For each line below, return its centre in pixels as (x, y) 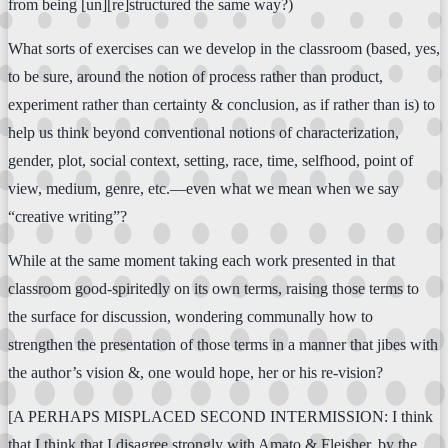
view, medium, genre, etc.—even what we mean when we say (203, 188)
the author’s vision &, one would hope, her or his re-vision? (195, 372)
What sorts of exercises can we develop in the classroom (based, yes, (224, 48)
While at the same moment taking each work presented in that (201, 260)
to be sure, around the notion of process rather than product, (195, 76)
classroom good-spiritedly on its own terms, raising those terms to (213, 288)
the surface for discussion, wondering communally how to (190, 316)
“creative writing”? (67, 216)
